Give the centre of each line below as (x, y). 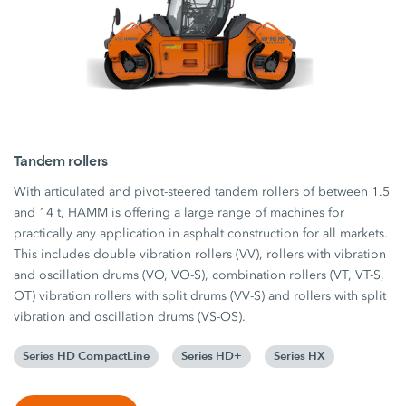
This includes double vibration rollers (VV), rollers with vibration (200, 255)
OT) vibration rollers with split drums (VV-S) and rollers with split (200, 296)
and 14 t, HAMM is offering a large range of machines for (179, 213)
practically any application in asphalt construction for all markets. (201, 234)
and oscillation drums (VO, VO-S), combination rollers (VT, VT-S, (199, 275)
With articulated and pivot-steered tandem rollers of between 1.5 (202, 192)
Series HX (300, 357)
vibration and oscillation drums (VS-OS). (130, 317)
